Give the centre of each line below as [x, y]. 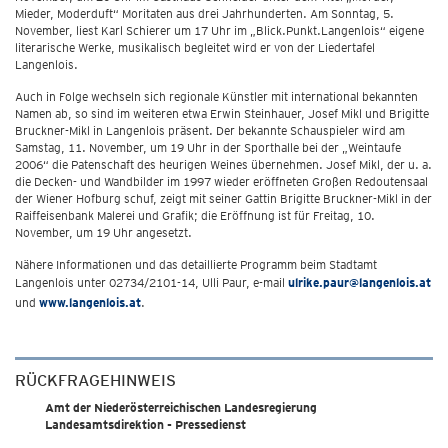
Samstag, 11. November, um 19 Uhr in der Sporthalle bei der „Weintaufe [208, 147]
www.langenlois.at [90, 302]
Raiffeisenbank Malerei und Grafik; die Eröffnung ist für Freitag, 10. [195, 215]
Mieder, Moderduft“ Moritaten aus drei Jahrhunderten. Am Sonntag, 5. [204, 13]
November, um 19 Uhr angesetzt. [103, 232]
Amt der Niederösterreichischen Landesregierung [181, 407]
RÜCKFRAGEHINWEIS [95, 380]
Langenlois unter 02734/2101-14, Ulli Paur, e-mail [151, 282]
